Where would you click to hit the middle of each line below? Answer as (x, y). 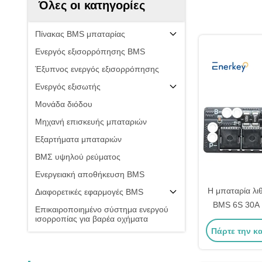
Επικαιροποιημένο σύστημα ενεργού (102, 209)
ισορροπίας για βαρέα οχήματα (92, 219)
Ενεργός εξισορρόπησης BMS (90, 51)
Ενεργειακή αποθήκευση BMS (90, 174)
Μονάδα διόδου (64, 104)
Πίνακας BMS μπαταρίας (80, 34)
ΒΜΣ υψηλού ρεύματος (78, 157)
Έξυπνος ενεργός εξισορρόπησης (97, 69)
